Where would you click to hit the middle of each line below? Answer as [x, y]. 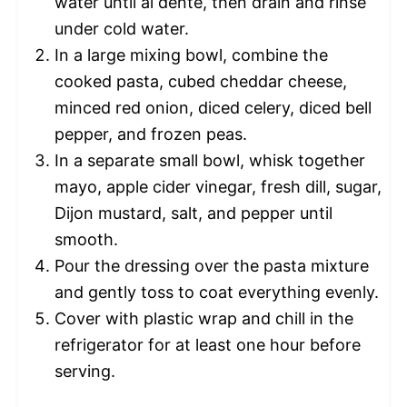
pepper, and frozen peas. [151, 134]
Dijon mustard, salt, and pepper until [194, 213]
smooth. [86, 240]
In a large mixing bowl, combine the [191, 55]
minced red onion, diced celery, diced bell [213, 108]
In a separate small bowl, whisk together [210, 161]
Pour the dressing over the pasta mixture [212, 266]
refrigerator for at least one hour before [208, 345]
